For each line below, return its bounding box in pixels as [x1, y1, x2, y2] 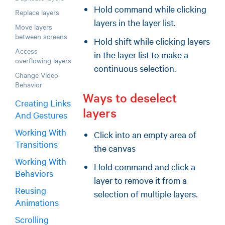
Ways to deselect [82, 89, 177, 106]
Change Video [15, 70, 58, 80]
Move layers [15, 22, 52, 32]
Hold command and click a [93, 161, 195, 173]
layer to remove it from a [93, 174, 187, 186]
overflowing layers [15, 56, 71, 65]
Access [15, 46, 38, 56]
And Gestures [15, 109, 67, 121]
